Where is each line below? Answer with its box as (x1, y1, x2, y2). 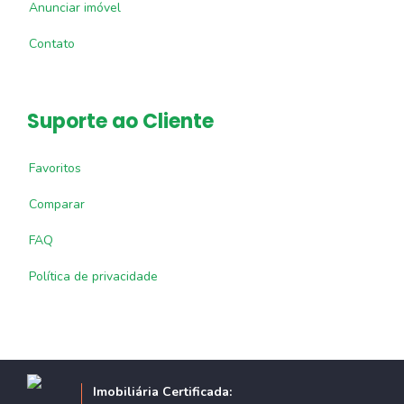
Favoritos (29, 160, 81, 177)
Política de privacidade (29, 268, 158, 285)
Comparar (29, 196, 85, 213)
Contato (29, 35, 75, 52)
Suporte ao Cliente (27, 107, 214, 135)
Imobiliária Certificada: (93, 383, 232, 400)
